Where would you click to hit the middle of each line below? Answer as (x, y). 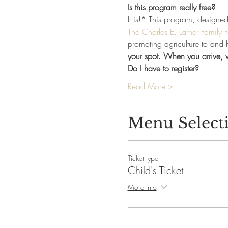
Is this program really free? (171, 7)
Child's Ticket (155, 170)
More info (142, 187)
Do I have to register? (163, 68)
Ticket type (143, 158)
